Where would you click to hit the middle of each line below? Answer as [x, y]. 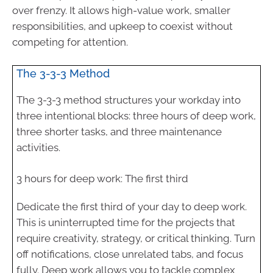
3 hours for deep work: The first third [102, 179]
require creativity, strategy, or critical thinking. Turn [136, 239]
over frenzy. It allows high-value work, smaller [121, 10]
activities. [38, 147]
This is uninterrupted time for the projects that [126, 223]
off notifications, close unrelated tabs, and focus [129, 254]
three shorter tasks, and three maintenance [119, 131]
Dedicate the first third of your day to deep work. [131, 207]
